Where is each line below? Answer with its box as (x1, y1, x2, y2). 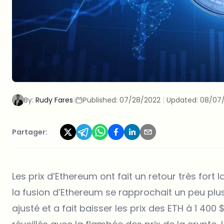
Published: (83, 95, 119, 105)
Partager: (12, 127, 47, 137)
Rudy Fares (35, 95, 73, 105)
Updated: (166, 95, 200, 105)
